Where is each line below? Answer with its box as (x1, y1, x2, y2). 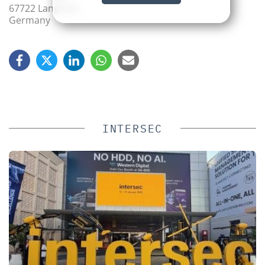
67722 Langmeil (9, 1, 78, 15)
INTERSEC (102, 121, 163, 135)
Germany (9, 13, 50, 27)
